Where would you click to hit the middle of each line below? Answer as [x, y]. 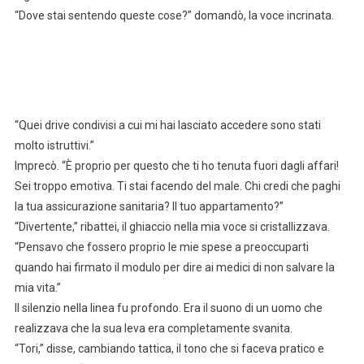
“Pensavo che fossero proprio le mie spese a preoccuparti [161, 247]
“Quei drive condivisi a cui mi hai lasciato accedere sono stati [167, 126]
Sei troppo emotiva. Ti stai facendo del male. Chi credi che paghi [177, 186]
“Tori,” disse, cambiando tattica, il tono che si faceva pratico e [169, 349]
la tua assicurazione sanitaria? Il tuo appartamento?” [149, 207]
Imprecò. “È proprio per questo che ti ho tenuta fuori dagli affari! [176, 166]
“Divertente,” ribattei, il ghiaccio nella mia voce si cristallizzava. [172, 227]
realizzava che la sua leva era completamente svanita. [153, 329]
